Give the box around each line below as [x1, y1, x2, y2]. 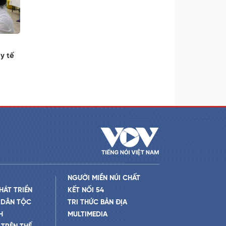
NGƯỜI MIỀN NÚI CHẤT [67, 174, 140, 182]
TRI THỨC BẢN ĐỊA [67, 198, 127, 206]
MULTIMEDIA [67, 210, 107, 218]
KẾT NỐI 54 [67, 186, 104, 194]
